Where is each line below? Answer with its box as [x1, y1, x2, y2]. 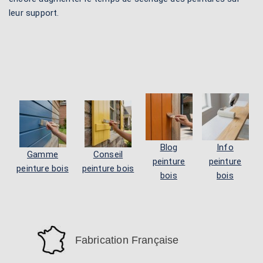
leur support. [9, 8, 59, 18]
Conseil [93, 149, 123, 160]
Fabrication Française [75, 234, 179, 246]
